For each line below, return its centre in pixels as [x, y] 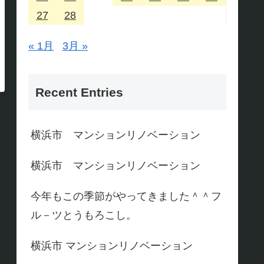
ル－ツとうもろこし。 [84, 215]
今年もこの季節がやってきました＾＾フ [126, 197]
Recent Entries [79, 93]
